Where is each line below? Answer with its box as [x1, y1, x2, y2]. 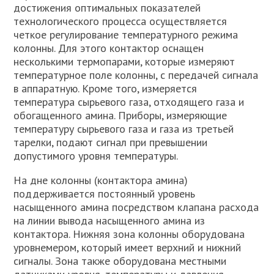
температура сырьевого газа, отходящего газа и [13, 95, 245, 109]
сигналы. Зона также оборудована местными [13, 254, 227, 268]
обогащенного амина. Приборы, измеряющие [13, 108, 228, 122]
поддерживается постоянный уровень [13, 187, 196, 201]
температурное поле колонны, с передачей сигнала [13, 68, 259, 82]
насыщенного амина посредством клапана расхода [13, 200, 259, 214]
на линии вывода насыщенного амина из [13, 213, 206, 228]
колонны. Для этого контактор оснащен [13, 41, 204, 55]
